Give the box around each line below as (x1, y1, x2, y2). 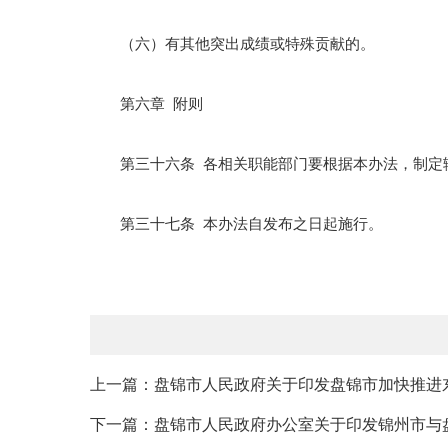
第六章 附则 (90, 96, 203, 112)
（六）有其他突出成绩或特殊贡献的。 (90, 36, 375, 52)
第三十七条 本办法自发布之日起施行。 (90, 216, 383, 232)
